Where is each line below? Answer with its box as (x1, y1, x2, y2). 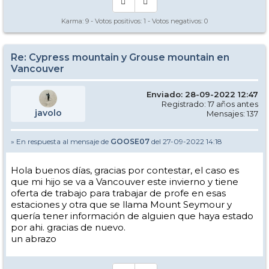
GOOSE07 (110, 137, 150, 146)
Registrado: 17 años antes (162, 99, 258, 109)
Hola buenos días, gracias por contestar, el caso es (11, 165, 239, 176)
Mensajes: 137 (207, 109, 258, 118)
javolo (34, 107, 62, 118)
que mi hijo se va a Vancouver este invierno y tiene (11, 176, 238, 187)
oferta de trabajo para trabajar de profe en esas (11, 187, 226, 199)
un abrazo (11, 233, 56, 244)
